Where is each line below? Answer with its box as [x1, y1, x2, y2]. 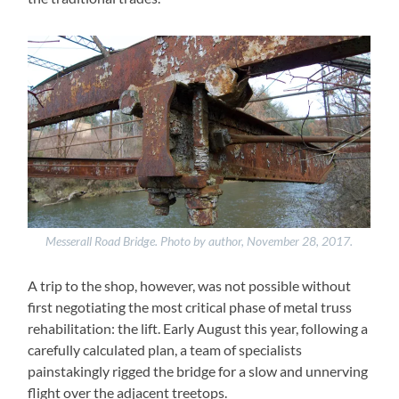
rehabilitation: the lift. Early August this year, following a [28, 319, 369, 337]
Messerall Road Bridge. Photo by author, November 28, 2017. [45, 233, 354, 248]
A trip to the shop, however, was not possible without [28, 276, 352, 294]
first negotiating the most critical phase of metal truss [28, 297, 353, 315]
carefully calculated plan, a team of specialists [28, 340, 303, 358]
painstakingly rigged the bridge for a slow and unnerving [28, 362, 369, 379]
